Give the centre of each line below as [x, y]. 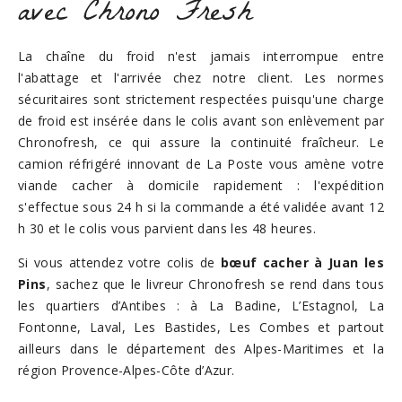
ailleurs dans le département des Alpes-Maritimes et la [201, 349]
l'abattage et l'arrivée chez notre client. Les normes [201, 78]
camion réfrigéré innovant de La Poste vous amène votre [201, 164]
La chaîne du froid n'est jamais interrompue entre [201, 56]
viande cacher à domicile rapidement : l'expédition [201, 185]
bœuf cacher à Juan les [302, 262]
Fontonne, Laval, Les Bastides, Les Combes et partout [201, 327]
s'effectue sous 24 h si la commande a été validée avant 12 [201, 207]
